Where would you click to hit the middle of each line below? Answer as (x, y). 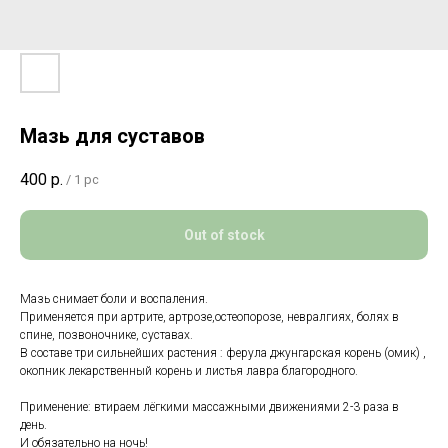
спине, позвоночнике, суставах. (106, 335)
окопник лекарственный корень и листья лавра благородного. (189, 371)
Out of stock (224, 235)
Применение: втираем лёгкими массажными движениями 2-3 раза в (209, 407)
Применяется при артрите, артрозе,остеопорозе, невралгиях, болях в (209, 317)
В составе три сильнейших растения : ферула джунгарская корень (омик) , (223, 353)
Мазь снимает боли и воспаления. (114, 299)
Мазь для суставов (112, 136)
